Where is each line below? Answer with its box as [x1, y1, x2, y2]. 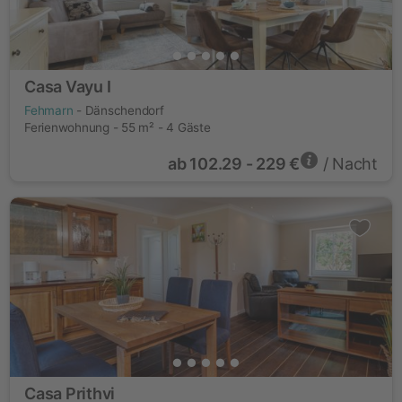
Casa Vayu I [24, 77, 111, 96]
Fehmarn [24, 103, 74, 118]
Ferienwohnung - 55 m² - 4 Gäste [24, 120, 211, 135]
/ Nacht [318, 154, 378, 173]
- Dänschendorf [73, 103, 164, 118]
